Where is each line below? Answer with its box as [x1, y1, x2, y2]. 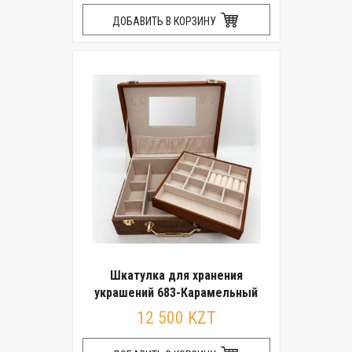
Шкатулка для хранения [109, 268, 243, 283]
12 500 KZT [136, 308, 216, 328]
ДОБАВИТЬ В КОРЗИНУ [112, 15, 218, 27]
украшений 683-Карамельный [94, 285, 258, 300]
